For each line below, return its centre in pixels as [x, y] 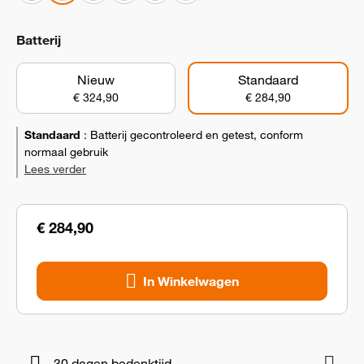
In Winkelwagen [191, 281]
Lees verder [55, 169]
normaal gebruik [66, 152]
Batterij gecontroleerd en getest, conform [197, 135]
